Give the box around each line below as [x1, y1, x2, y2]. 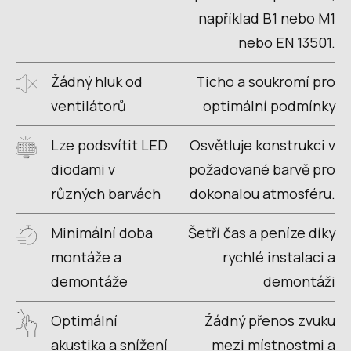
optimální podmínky [203, 96, 335, 116]
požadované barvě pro [189, 160, 335, 179]
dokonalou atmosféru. [190, 184, 335, 204]
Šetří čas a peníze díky [188, 223, 335, 242]
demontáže [50, 272, 128, 291]
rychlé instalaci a [223, 248, 335, 266]
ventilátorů [50, 96, 126, 116]
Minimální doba [50, 223, 153, 242]
